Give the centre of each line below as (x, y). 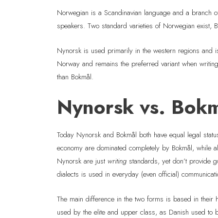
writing (118, 161)
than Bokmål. (75, 77)
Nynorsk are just (82, 161)
